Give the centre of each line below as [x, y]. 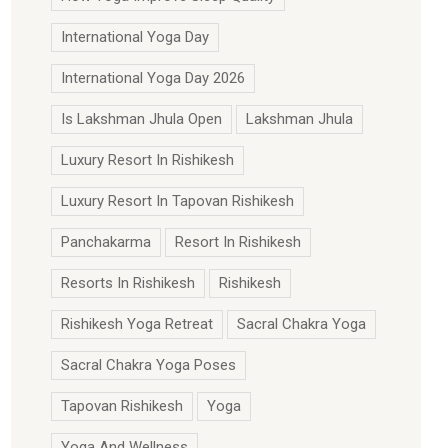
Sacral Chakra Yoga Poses [148, 365]
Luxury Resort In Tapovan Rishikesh [177, 201]
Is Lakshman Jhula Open [141, 119]
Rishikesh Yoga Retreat [137, 324]
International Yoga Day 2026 [153, 78]
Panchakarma [106, 242]
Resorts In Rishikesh [128, 283]
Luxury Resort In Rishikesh [147, 160]
